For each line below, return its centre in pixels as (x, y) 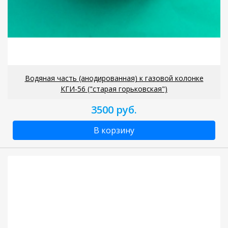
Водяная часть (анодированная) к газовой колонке (114, 78)
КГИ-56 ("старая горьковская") (114, 89)
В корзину (114, 130)
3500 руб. (114, 109)
